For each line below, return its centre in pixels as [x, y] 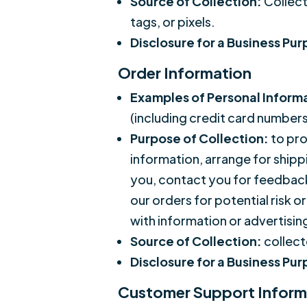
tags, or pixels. [173, 22]
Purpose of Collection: [199, 138]
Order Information [185, 73]
